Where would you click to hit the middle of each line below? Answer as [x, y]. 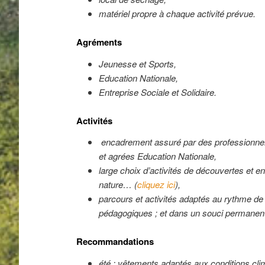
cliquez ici [156, 185]
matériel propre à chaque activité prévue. [177, 13]
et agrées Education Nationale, [157, 156]
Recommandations [115, 242]
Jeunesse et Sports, [137, 63]
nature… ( [118, 185]
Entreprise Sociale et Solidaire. [157, 92]
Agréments [99, 42]
